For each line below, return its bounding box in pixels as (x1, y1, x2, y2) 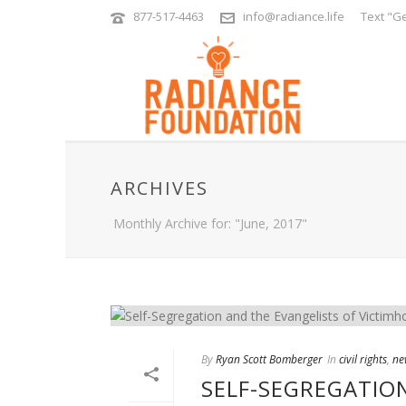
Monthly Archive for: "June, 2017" (113, 215, 307, 232)
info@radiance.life (243, 8, 344, 24)
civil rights (339, 351, 387, 367)
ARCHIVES (111, 176, 208, 200)
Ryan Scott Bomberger (216, 351, 323, 367)
